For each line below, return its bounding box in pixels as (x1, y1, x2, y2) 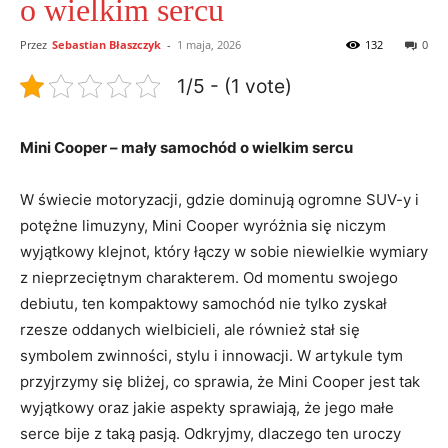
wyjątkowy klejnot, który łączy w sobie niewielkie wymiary (20, 241, 428, 261)
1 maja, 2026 (177, 36, 241, 52)
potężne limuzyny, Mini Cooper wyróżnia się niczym (20, 215, 386, 235)
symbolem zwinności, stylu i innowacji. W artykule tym (20, 345, 403, 365)
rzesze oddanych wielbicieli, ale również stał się (20, 319, 360, 339)
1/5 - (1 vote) (177, 73, 292, 98)
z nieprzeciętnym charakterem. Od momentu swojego (20, 267, 398, 287)
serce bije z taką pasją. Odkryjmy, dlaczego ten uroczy (20, 423, 401, 443)
